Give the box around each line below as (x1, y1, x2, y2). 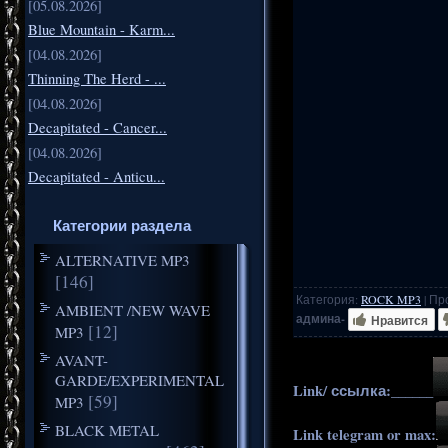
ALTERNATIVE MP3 (54, 249, 190, 270)
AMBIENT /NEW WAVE (54, 299, 210, 320)
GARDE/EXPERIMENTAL (54, 369, 224, 390)
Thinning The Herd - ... (28, 68, 166, 88)
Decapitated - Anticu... (28, 166, 165, 186)
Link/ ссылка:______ (293, 379, 433, 401)
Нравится (371, 311, 428, 330)
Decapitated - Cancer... (28, 117, 167, 137)
